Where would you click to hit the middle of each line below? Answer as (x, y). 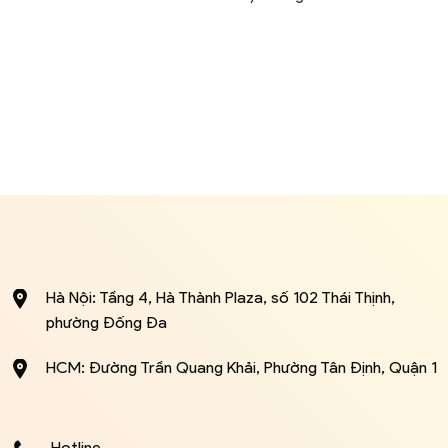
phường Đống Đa (106, 323)
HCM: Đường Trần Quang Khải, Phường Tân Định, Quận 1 (241, 368)
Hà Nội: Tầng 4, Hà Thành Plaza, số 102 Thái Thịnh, (220, 298)
